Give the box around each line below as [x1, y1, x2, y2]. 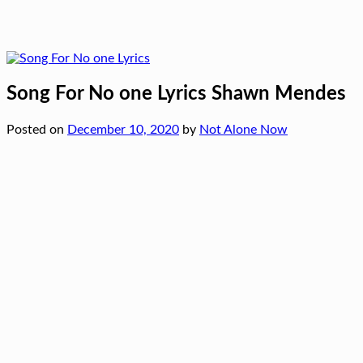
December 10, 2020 [67, 122, 179, 136]
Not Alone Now [199, 122, 288, 136]
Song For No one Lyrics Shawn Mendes [6, 83, 346, 104]
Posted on [6, 122, 67, 136]
